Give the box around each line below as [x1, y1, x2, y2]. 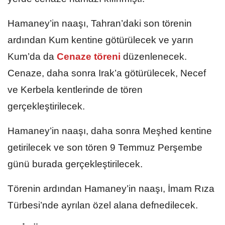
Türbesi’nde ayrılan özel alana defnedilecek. [8, 199, 198, 210]
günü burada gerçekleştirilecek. [8, 158, 143, 169]
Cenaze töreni [54, 51, 123, 62]
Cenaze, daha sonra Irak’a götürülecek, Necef [8, 67, 206, 78]
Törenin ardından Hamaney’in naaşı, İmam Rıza [8, 183, 214, 194]
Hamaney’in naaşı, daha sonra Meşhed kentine [8, 125, 212, 136]
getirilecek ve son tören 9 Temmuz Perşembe [8, 142, 202, 153]
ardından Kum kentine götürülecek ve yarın [8, 34, 193, 45]
